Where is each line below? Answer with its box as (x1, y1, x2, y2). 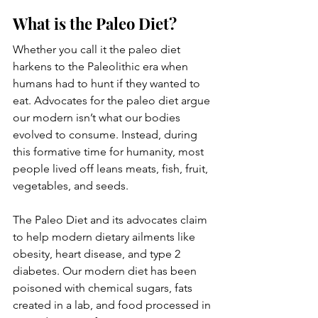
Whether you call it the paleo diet (13, 43, 183, 56)
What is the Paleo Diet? (13, 13, 177, 34)
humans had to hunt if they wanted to (13, 77, 203, 90)
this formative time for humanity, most (13, 145, 207, 158)
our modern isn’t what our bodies (13, 111, 183, 124)
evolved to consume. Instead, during (13, 128, 200, 141)
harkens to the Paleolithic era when (13, 60, 191, 73)
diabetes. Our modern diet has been (13, 264, 199, 278)
